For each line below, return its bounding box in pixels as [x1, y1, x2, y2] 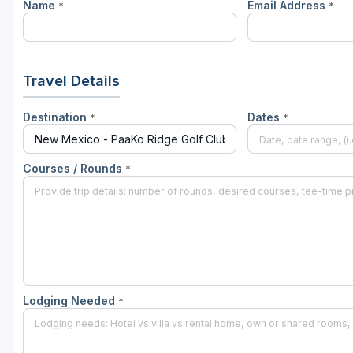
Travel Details [23, 72, 120, 90]
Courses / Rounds [23, 162, 125, 176]
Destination [23, 110, 90, 124]
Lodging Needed [23, 294, 118, 308]
